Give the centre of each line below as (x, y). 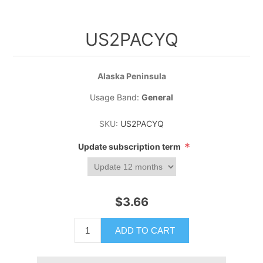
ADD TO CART (145, 230)
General (157, 97)
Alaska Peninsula (131, 76)
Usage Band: (116, 97)
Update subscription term (130, 146)
